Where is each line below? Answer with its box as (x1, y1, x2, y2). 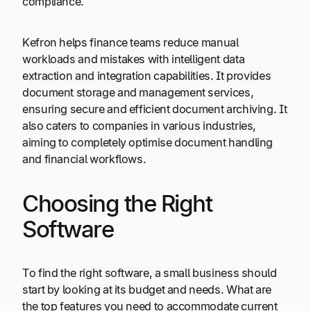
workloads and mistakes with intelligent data (22, 51, 245, 66)
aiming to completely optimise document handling (22, 135, 274, 149)
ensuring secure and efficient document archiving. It (22, 101, 287, 116)
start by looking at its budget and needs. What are (22, 283, 272, 297)
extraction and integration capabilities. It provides (22, 68, 271, 83)
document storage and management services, (22, 85, 254, 99)
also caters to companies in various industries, (22, 118, 257, 133)
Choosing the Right (22, 190, 212, 218)
